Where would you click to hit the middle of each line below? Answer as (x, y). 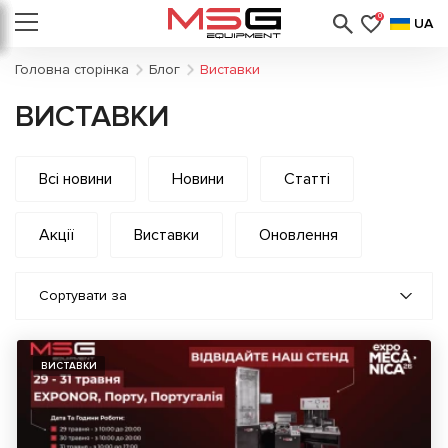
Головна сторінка (72, 69)
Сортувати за (83, 295)
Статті (307, 179)
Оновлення (298, 235)
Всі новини (75, 179)
